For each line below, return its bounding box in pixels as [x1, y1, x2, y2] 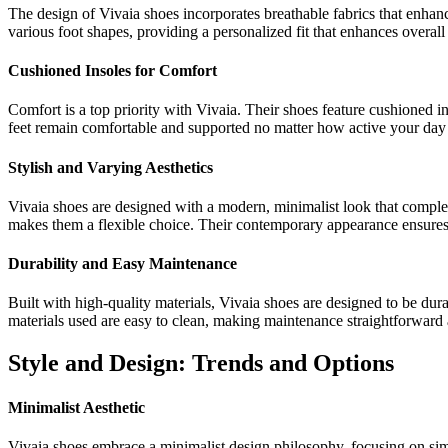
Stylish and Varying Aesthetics [8, 158, 213, 176]
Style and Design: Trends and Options [8, 350, 394, 377]
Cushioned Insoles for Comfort [8, 62, 217, 80]
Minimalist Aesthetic [8, 398, 145, 416]
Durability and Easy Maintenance [8, 255, 237, 273]
